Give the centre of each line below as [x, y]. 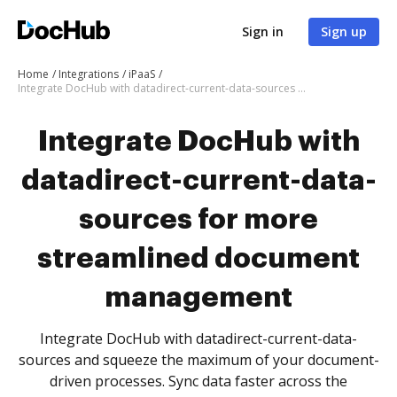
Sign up [344, 31]
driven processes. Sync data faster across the [198, 381]
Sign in [263, 31]
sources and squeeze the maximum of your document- [198, 360]
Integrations [89, 74]
